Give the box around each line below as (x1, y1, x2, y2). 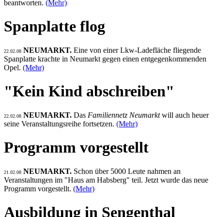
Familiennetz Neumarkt (88, 110, 160, 119)
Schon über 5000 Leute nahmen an (74, 167, 181, 175)
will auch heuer (160, 110, 209, 119)
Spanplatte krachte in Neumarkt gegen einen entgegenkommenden (4, 54, 206, 63)
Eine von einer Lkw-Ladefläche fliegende (74, 46, 201, 54)
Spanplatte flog (4, 17, 105, 35)
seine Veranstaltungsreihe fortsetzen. (4, 119, 116, 128)
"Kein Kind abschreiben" (4, 82, 174, 100)
